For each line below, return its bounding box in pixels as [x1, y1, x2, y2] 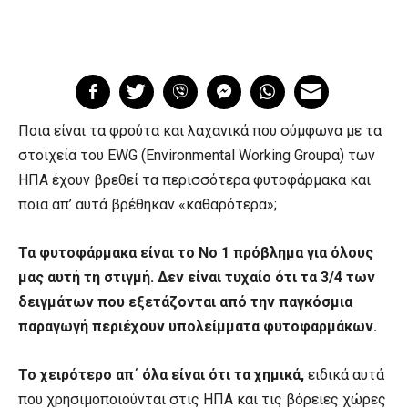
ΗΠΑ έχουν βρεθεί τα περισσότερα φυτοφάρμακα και [18, 171, 371, 189]
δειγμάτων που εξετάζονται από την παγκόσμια [18, 293, 352, 311]
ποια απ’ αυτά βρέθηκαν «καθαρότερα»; [18, 196, 277, 214]
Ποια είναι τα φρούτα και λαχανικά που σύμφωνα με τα [18, 122, 382, 140]
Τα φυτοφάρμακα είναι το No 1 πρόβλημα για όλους [18, 244, 373, 262]
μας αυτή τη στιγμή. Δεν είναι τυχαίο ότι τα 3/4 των [18, 269, 375, 287]
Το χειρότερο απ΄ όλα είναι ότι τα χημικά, [18, 366, 304, 384]
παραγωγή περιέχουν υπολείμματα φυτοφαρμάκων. [18, 318, 381, 336]
